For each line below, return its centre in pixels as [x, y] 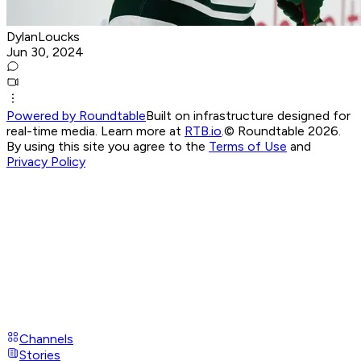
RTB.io [203, 131]
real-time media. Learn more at [95, 131]
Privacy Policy [46, 161]
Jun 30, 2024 [45, 52]
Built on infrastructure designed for [248, 115]
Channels [46, 338]
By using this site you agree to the [108, 146]
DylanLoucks [43, 36]
